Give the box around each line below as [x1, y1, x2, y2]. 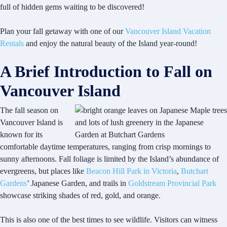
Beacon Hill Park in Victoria [86, 167, 177, 176]
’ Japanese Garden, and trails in [27, 179, 128, 188]
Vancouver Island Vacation [125, 27, 211, 36]
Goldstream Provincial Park [128, 179, 216, 188]
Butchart [181, 167, 208, 176]
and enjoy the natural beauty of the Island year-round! [24, 39, 197, 48]
